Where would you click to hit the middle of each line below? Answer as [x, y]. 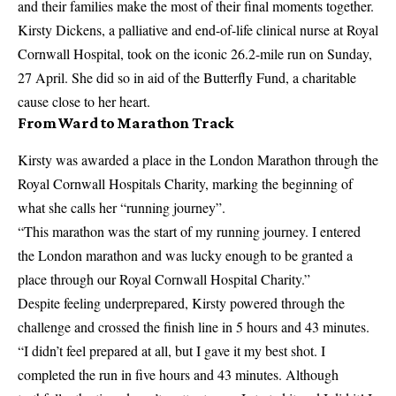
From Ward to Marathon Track [126, 122]
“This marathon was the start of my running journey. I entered [189, 231]
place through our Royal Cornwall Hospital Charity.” [164, 278]
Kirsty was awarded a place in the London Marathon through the [198, 159]
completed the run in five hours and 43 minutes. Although [178, 374]
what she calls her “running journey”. [122, 207]
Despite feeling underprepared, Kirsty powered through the [181, 302]
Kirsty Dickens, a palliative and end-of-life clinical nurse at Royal [198, 29]
